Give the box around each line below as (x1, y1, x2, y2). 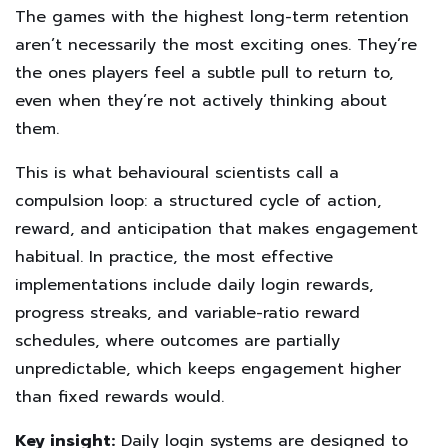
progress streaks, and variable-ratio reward (15, 301, 360, 325)
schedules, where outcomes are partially (15, 329, 340, 353)
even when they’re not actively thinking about (15, 89, 387, 113)
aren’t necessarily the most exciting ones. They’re (15, 33, 417, 57)
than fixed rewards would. (15, 385, 224, 409)
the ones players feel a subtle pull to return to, (15, 61, 393, 85)
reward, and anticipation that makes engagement (15, 217, 418, 241)
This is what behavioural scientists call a (15, 161, 339, 185)
